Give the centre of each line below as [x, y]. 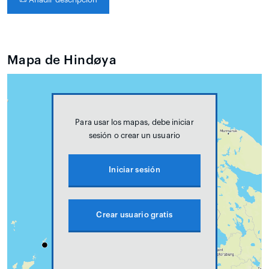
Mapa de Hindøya [62, 60]
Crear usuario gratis [134, 214]
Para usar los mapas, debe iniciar [134, 122]
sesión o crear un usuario [134, 135]
